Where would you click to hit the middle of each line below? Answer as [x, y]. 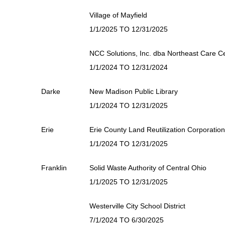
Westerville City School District [137, 206]
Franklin [54, 168]
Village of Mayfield [118, 15]
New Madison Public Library [134, 91]
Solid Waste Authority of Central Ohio [148, 168]
